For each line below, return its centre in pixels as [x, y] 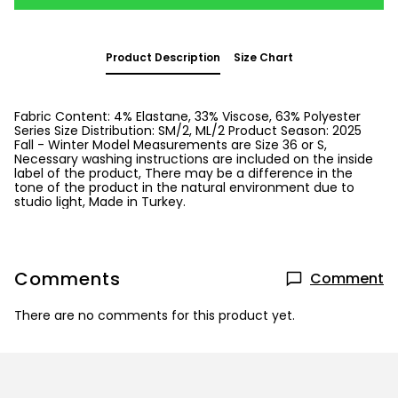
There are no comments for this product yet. [155, 315]
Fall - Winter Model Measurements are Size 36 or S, [171, 145]
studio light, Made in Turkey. [100, 202]
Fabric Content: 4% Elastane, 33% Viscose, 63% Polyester [187, 116]
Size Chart [263, 57]
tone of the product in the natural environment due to [184, 187]
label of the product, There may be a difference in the [183, 173]
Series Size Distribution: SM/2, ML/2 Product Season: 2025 [188, 131]
